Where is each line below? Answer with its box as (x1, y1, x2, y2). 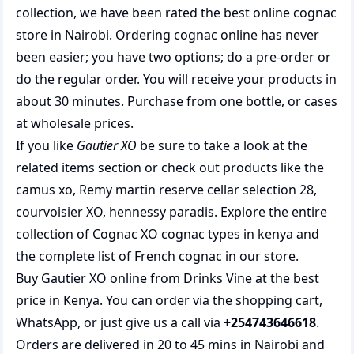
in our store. (222, 247, 299, 265)
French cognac (134, 247, 222, 265)
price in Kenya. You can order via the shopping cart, (16, 292, 322, 309)
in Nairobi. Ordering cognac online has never (47, 26, 319, 43)
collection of (16, 225, 92, 243)
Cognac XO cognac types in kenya (92, 225, 296, 243)
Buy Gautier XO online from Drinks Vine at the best (16, 269, 319, 287)
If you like (16, 137, 77, 154)
